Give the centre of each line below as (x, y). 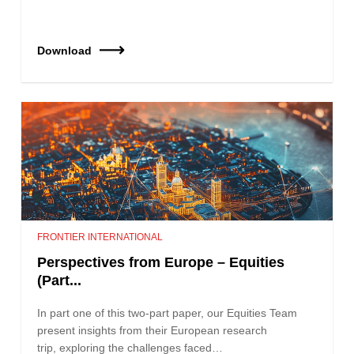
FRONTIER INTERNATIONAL (100, 237)
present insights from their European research (153, 330)
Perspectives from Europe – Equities (161, 262)
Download (65, 50)
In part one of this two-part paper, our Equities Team (168, 313)
